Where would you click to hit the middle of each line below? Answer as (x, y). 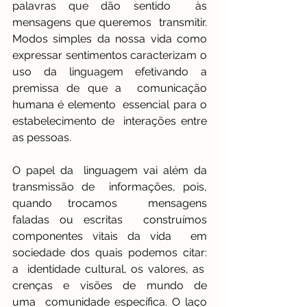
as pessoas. (43, 138)
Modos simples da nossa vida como (110, 39)
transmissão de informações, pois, (110, 187)
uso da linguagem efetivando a (110, 72)
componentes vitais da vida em (110, 236)
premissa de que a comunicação (110, 88)
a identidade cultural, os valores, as (110, 269)
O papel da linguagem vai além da (110, 171)
